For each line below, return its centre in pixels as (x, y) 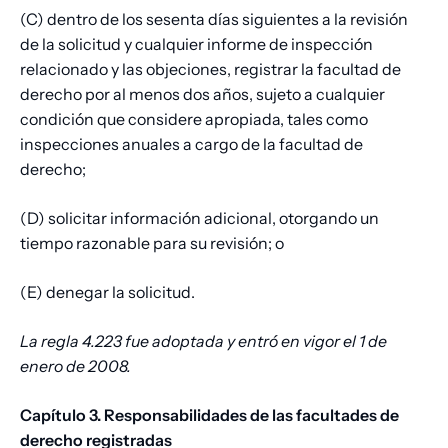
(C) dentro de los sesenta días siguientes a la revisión (214, 19)
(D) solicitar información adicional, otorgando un (199, 218)
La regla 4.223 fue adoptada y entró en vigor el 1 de (203, 341)
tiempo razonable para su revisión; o (152, 243)
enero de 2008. (75, 366)
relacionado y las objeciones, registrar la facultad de (210, 69)
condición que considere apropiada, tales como (194, 119)
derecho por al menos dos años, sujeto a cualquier (202, 94)
